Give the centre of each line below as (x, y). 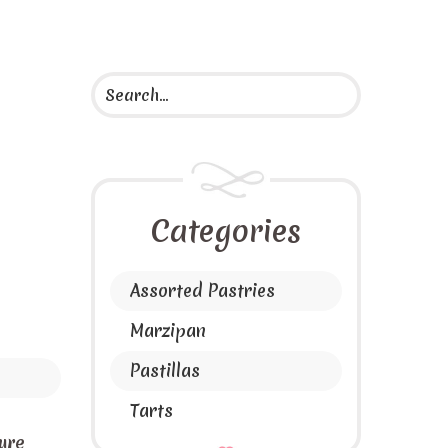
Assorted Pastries (202, 290)
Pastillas (165, 370)
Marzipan (168, 330)
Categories (226, 231)
